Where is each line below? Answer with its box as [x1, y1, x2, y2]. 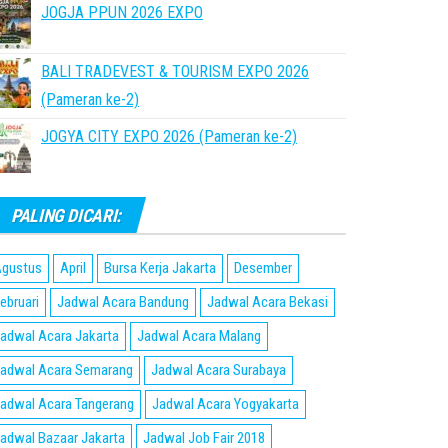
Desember [234, 259, 292, 277]
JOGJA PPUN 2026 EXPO [41, 3, 203, 22]
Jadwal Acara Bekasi [207, 293, 328, 311]
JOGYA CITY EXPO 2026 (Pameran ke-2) [41, 127, 297, 146]
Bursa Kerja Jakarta [104, 259, 216, 277]
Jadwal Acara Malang [137, 327, 261, 345]
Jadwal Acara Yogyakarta [152, 395, 299, 413]
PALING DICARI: [11, 205, 121, 226]
